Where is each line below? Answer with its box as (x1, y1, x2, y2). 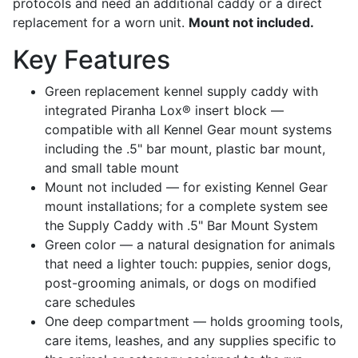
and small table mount (45, 160, 179, 176)
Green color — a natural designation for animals (45, 237, 335, 253)
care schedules (45, 294, 135, 310)
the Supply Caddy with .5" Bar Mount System (45, 217, 318, 233)
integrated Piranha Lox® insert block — (45, 102, 284, 118)
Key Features (13, 44, 170, 75)
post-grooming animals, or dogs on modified (45, 275, 316, 291)
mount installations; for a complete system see (45, 198, 328, 214)
